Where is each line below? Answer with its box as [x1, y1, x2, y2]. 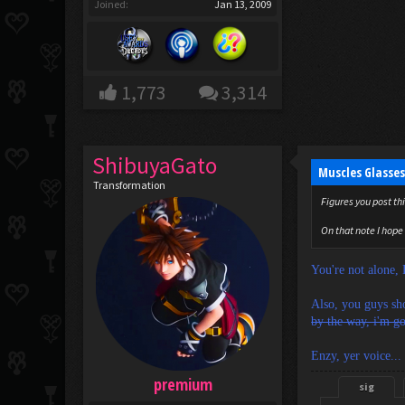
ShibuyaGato [92, 151, 218, 180]
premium [153, 373, 212, 395]
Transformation [93, 178, 166, 192]
